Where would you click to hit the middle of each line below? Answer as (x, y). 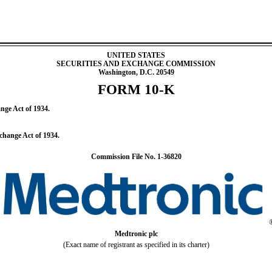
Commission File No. (124, 157)
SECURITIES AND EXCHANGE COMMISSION (136, 64)
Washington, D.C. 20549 (136, 72)
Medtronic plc (136, 233)
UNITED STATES (136, 55)
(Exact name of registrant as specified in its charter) (136, 244)
